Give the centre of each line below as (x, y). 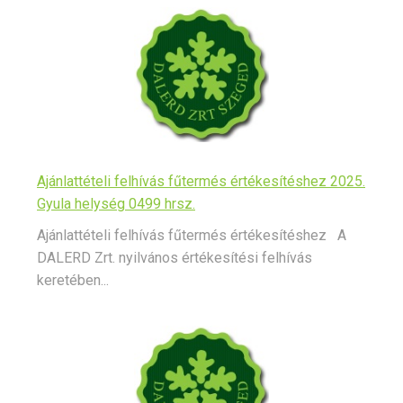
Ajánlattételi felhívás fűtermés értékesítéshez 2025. (201, 182)
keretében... (73, 281)
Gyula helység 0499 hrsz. (116, 204)
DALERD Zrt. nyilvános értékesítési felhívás (175, 258)
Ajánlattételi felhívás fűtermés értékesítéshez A (192, 236)
